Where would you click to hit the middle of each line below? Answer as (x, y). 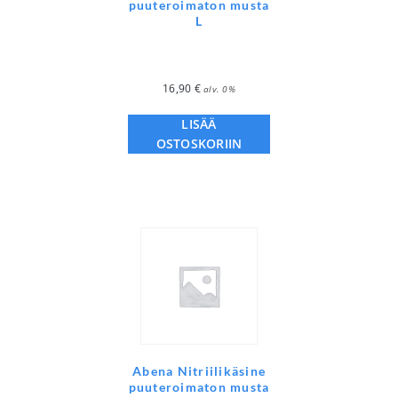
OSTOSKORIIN (199, 144)
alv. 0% (219, 89)
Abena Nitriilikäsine (199, 371)
